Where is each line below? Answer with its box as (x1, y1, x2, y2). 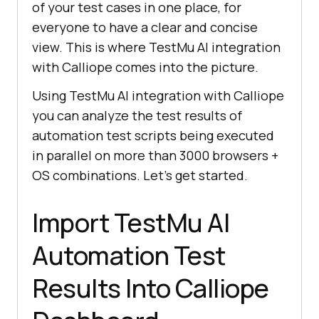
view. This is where (32, 38, 149, 56)
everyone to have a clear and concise (32, 18, 258, 36)
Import (32, 204, 114, 240)
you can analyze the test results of (32, 106, 242, 124)
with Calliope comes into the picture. (32, 58, 258, 75)
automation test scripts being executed (32, 126, 274, 144)
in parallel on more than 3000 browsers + (32, 146, 278, 164)
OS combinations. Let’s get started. (32, 166, 248, 184)
